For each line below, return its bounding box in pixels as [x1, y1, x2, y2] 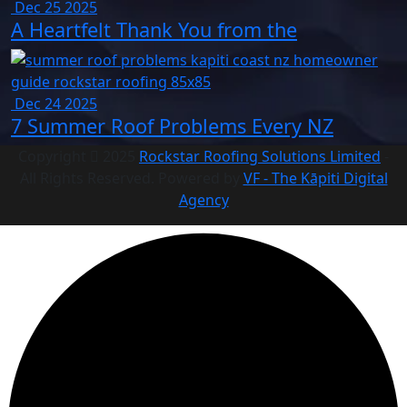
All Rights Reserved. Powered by [19, 167, 243, 188]
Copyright [18, 145, 90, 166]
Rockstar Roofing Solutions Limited [139, 145, 381, 166]
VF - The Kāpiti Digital [243, 167, 388, 188]
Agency [178, 189, 229, 210]
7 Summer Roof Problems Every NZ [11, 112, 333, 139]
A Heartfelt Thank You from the [11, 15, 297, 43]
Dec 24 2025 [11, 93, 97, 114]
